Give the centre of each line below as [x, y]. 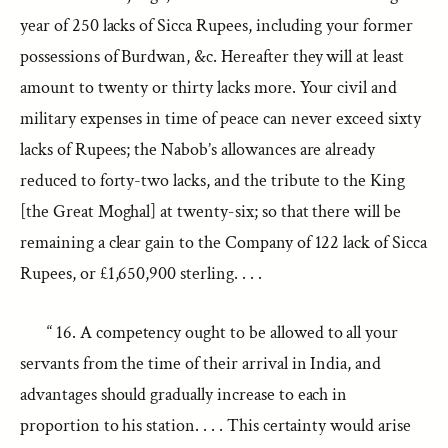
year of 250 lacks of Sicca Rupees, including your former [216, 25]
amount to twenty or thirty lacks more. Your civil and [209, 87]
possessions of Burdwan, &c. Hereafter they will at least [212, 56]
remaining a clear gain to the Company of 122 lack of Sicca [223, 242]
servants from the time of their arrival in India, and [201, 363]
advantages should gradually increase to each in [184, 394]
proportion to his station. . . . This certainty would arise [215, 425]
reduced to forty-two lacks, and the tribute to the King [213, 180]
